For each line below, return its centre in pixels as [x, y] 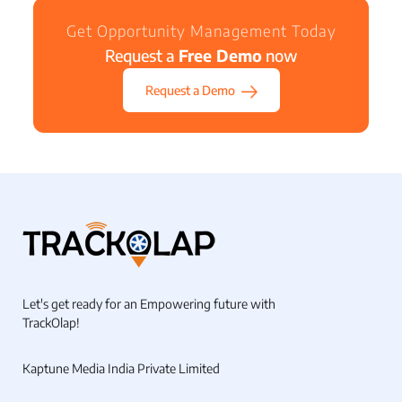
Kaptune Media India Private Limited [121, 369]
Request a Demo [191, 91]
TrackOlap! [51, 323]
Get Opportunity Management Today [201, 31]
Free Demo [220, 56]
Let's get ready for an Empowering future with [149, 304]
